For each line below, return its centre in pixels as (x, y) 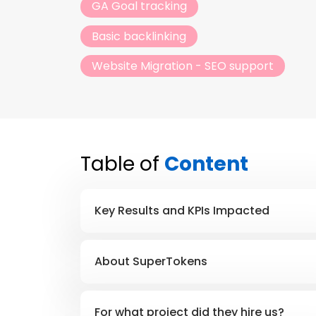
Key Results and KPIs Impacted (182, 211)
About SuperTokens (151, 262)
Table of (122, 164)
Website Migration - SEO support (183, 66)
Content (206, 164)
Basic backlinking (139, 36)
